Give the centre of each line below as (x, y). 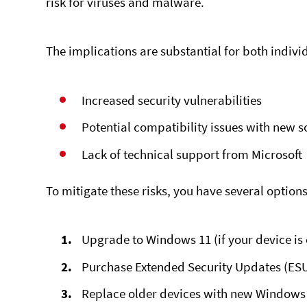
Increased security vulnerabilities (172, 100)
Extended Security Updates (208, 266)
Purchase (109, 266)
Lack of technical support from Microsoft (192, 154)
